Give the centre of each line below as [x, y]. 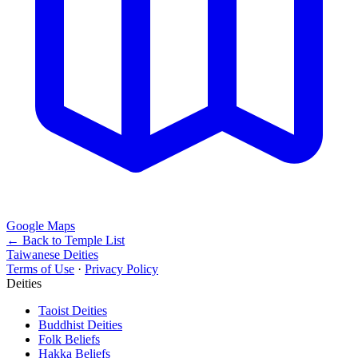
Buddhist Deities [80, 324]
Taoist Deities [73, 310]
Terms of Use [40, 268]
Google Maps [41, 225]
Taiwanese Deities [52, 254]
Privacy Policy [121, 268]
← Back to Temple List [66, 240]
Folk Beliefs [69, 339]
